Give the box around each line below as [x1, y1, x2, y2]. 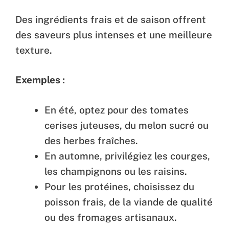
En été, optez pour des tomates [44, 104, 189, 116]
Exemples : [15, 74, 65, 86]
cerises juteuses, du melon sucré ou [44, 119, 209, 131]
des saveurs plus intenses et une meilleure [15, 29, 212, 40]
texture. [15, 44, 52, 56]
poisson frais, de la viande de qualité [44, 196, 213, 208]
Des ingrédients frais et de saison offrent [15, 13, 206, 25]
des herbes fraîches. [44, 134, 138, 146]
